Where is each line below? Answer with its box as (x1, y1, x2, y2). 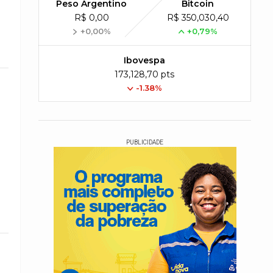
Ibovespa (124, 55, 166, 66)
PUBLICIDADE (126, 139, 163, 146)
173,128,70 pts (115, 69, 175, 80)
